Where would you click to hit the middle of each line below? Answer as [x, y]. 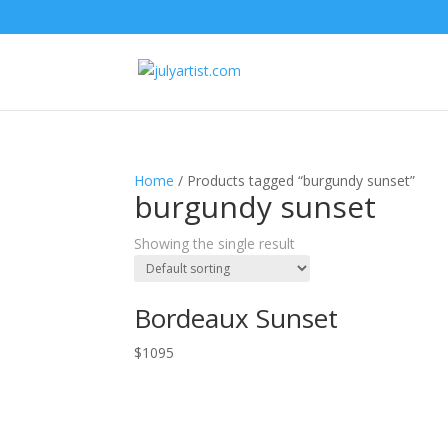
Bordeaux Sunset [236, 318]
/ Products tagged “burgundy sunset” [295, 180]
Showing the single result [215, 243]
